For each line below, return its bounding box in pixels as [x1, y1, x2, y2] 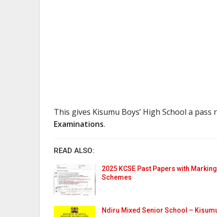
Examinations [54, 118, 104, 129]
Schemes [102, 173, 132, 181]
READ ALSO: [54, 146, 94, 155]
